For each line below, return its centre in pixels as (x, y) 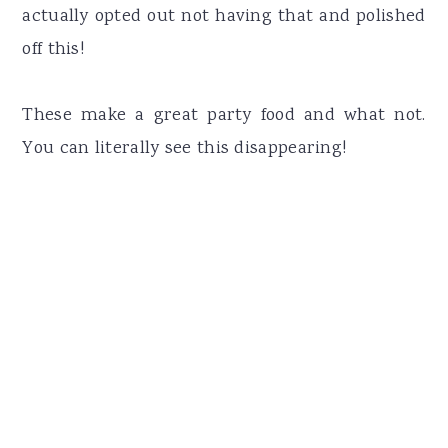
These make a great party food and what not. (224, 115)
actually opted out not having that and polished (224, 16)
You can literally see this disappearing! (184, 148)
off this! (53, 49)
